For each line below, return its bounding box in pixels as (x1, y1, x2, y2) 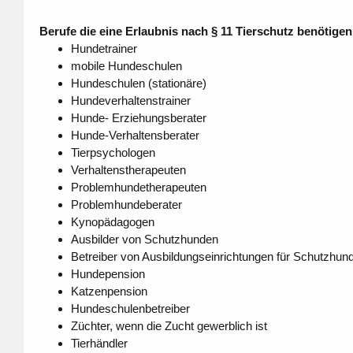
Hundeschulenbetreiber (70, 302, 190, 316)
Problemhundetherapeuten (70, 180, 206, 195)
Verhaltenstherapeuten (70, 163, 186, 177)
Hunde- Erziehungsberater (70, 111, 206, 125)
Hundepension (70, 267, 145, 281)
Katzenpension (70, 284, 147, 299)
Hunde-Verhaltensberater (70, 128, 199, 143)
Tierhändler (70, 336, 128, 351)
